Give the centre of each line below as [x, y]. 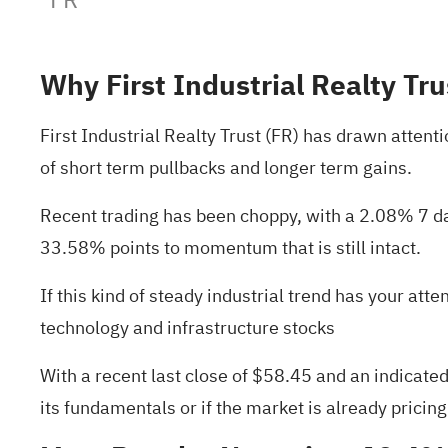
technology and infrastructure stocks [187, 327]
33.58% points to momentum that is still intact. [230, 247]
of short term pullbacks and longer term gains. [226, 167]
